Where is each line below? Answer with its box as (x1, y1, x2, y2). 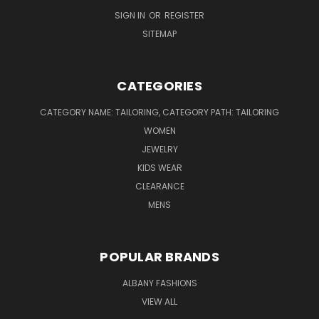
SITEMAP (142, 27, 177, 40)
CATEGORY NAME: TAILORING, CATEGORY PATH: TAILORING (40, 105, 279, 118)
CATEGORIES (117, 76, 202, 95)
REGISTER (164, 9, 204, 21)
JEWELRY (141, 142, 178, 155)
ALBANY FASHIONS (122, 276, 197, 289)
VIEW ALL (142, 295, 177, 308)
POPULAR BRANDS (100, 247, 219, 266)
